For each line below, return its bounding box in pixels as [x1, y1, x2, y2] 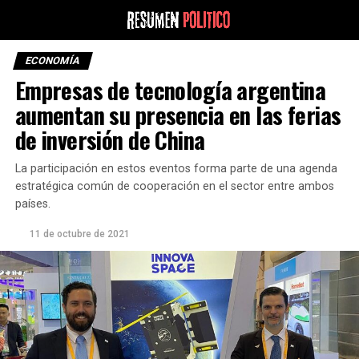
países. [14, 197, 50, 211]
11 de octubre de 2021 [29, 228, 130, 240]
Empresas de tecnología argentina [14, 73, 326, 107]
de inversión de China [14, 123, 205, 156]
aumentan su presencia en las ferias [14, 98, 341, 131]
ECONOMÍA [23, 54, 82, 67]
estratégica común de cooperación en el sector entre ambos [14, 179, 334, 193]
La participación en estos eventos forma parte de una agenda [14, 162, 337, 175]
